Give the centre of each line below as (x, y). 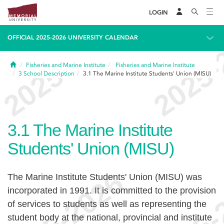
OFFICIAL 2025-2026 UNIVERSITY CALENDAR (73, 37)
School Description (49, 73)
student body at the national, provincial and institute (110, 217)
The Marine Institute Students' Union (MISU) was (105, 177)
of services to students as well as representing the (107, 204)
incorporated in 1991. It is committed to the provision (112, 190)
